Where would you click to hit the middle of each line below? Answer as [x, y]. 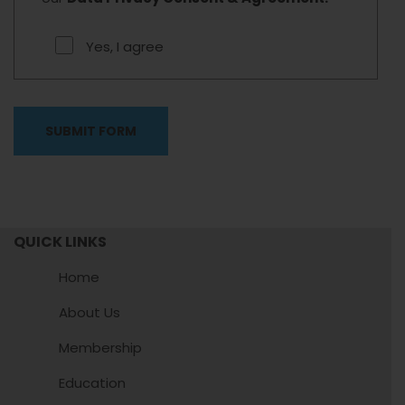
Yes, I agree [125, 47]
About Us [89, 312]
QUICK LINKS [60, 242]
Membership [100, 348]
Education [92, 383]
